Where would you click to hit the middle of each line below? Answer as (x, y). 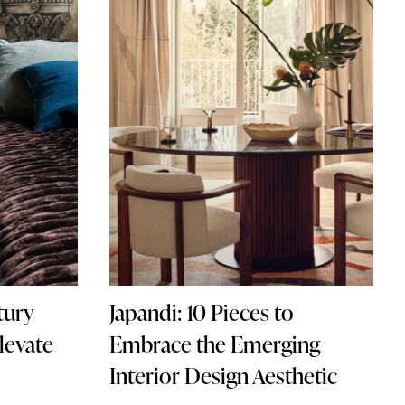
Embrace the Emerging (214, 344)
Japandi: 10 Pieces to (201, 313)
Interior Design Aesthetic (223, 376)
